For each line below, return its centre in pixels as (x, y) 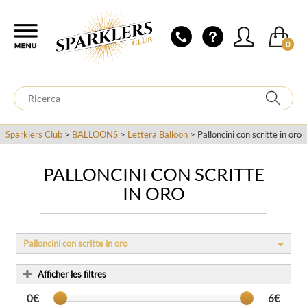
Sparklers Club (34, 134)
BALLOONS (95, 134)
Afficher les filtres (72, 274)
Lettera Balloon (158, 134)
